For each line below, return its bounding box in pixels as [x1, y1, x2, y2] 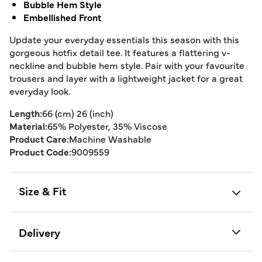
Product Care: [9, 132, 69, 145]
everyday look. [9, 84, 70, 97]
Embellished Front [23, 11, 101, 23]
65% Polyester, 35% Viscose [47, 119, 167, 132]
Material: [9, 119, 47, 132]
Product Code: [9, 145, 71, 158]
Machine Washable [69, 132, 151, 145]
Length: [9, 106, 42, 119]
